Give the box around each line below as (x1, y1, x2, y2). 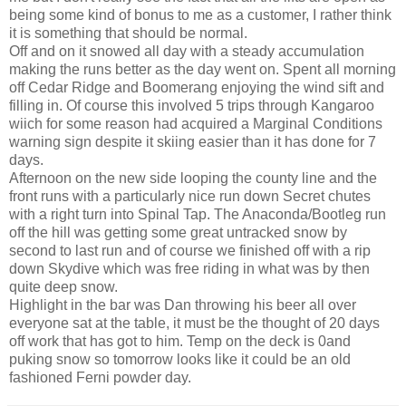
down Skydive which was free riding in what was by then (9, 260, 370, 276)
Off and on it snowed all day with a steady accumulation (9, 43, 364, 59)
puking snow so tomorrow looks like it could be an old (9, 351, 351, 367)
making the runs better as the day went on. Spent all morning (9, 61, 396, 77)
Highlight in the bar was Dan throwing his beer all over (9, 296, 356, 313)
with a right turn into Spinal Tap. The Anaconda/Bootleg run (9, 206, 386, 222)
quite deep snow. (9, 278, 118, 295)
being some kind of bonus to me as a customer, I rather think (9, 6, 391, 23)
